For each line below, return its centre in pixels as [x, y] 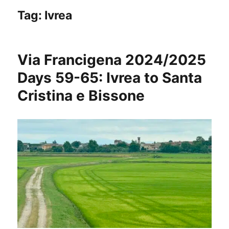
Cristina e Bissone [81, 96]
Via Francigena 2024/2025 [112, 60]
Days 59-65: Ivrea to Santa [110, 78]
